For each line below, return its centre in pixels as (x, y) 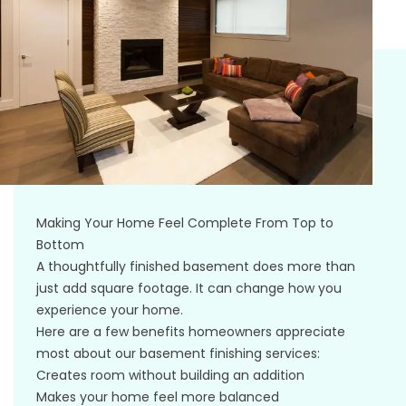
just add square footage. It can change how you (189, 288)
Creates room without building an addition (170, 375)
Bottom (60, 245)
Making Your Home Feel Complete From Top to (185, 223)
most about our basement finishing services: (178, 353)
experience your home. (110, 310)
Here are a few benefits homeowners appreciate (191, 332)
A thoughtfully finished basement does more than (196, 266)
